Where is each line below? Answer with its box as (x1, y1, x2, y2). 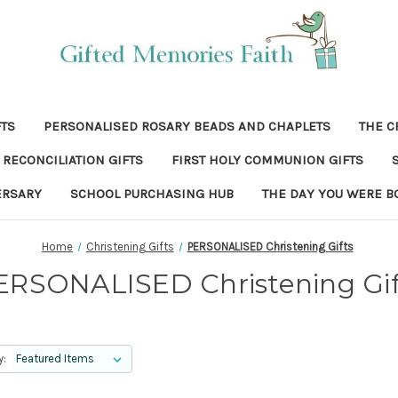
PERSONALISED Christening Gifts (187, 240, 354, 253)
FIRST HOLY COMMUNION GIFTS (171, 152, 363, 168)
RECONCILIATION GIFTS (2, 152, 143, 168)
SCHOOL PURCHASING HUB (70, 186, 234, 202)
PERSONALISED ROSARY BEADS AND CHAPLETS (43, 118, 330, 134)
